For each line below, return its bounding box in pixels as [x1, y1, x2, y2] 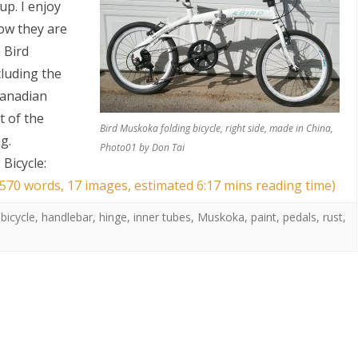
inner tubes [133, 209, 191, 225]
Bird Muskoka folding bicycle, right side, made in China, [99, 121, 333, 135]
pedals [283, 209, 316, 225]
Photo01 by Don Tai [99, 141, 185, 154]
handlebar [42, 209, 93, 225]
